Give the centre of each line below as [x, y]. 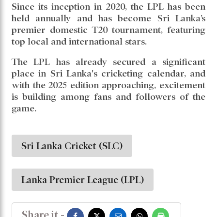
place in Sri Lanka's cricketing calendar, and [108, 69]
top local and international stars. [79, 37]
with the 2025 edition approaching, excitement [108, 80]
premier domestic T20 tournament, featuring [108, 25]
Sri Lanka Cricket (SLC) [72, 141]
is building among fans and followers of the [108, 92]
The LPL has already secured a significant [108, 57]
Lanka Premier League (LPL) [83, 175]
